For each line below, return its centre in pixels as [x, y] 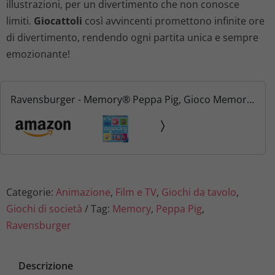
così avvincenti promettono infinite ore [173, 21]
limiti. [20, 21]
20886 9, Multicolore [57, 133]
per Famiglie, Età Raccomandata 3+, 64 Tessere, [120, 116]
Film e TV [136, 192]
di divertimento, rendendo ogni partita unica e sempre [132, 38]
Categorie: [31, 192]
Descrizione [46, 266]
